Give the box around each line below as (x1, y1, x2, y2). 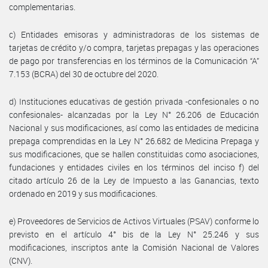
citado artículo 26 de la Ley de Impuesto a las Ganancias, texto (9, 174, 259, 186)
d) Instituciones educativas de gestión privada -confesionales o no (9, 95, 259, 107)
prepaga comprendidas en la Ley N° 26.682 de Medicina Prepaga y (9, 135, 259, 147)
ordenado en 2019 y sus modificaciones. (9, 187, 157, 199)
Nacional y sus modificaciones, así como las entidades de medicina (9, 121, 259, 133)
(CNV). (9, 254, 32, 266)
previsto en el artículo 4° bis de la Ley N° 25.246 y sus (9, 228, 259, 240)
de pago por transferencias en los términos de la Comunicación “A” (9, 54, 259, 66)
